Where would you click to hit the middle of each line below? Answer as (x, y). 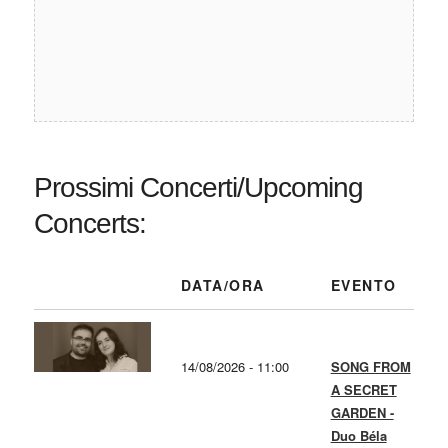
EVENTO (363, 285)
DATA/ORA (222, 285)
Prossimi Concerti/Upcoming (198, 188)
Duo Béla (358, 436)
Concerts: (89, 224)
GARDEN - (362, 413)
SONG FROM (370, 367)
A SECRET (363, 390)
